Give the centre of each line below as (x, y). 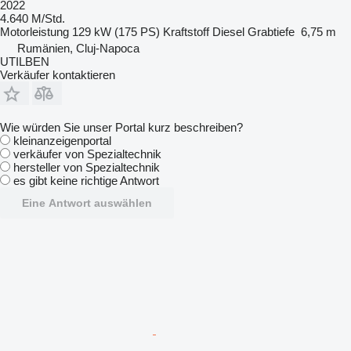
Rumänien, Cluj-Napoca (78, 48)
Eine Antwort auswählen (87, 203)
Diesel (228, 31)
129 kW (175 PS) (116, 31)
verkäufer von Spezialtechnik (87, 154)
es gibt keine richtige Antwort (86, 180)
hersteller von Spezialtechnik (87, 167)
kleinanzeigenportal (62, 140)
